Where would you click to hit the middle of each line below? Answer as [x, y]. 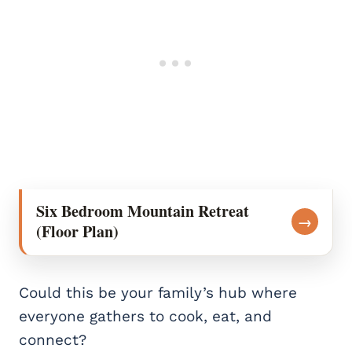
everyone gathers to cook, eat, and [145, 317]
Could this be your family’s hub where [158, 293]
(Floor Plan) [77, 232]
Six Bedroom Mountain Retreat [143, 211]
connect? [53, 340]
